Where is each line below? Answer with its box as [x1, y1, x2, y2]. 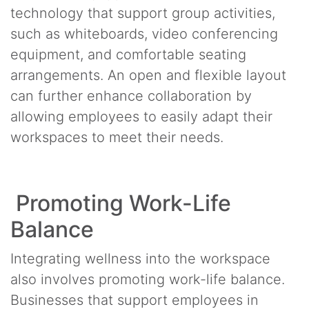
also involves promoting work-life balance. [10, 270, 285, 288]
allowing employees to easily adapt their [10, 108, 272, 125]
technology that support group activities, [10, 4, 275, 21]
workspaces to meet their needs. [10, 128, 223, 146]
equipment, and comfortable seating [10, 46, 246, 63]
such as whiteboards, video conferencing [10, 25, 278, 42]
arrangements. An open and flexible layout [10, 66, 286, 83]
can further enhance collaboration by [10, 87, 252, 104]
